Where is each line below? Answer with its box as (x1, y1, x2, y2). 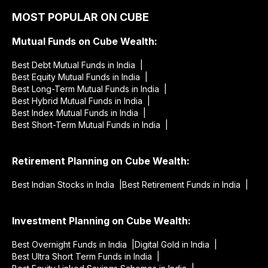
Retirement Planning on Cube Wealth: (12, 154, 190, 167)
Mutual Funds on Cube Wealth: (12, 35, 157, 47)
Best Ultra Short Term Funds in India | (12, 251, 160, 261)
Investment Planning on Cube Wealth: (12, 214, 191, 227)
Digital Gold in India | (135, 239, 217, 249)
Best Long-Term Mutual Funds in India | (12, 83, 167, 94)
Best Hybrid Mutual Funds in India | (12, 95, 150, 106)
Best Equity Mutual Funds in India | (12, 71, 148, 82)
